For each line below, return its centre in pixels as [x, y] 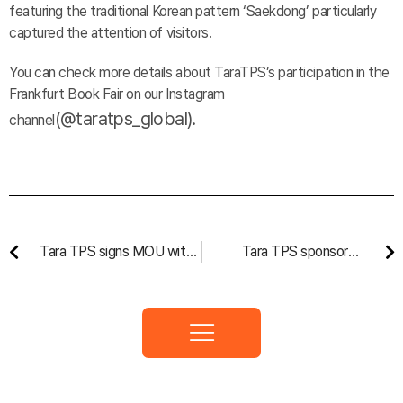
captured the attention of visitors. [111, 33]
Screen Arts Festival [303, 273]
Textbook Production [103, 295]
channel [32, 120]
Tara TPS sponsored [302, 251]
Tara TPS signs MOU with [117, 251]
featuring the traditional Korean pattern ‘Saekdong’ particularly [193, 11]
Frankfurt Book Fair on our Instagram [117, 94]
